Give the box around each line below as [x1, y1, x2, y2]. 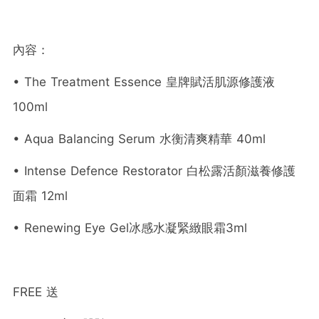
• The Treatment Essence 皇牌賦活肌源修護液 [13, 74, 275, 89]
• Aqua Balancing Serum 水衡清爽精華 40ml [13, 131, 266, 146]
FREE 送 [13, 284, 58, 299]
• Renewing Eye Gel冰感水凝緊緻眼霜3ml [13, 220, 247, 235]
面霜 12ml [13, 188, 68, 203]
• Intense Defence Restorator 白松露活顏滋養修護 [13, 163, 296, 178]
